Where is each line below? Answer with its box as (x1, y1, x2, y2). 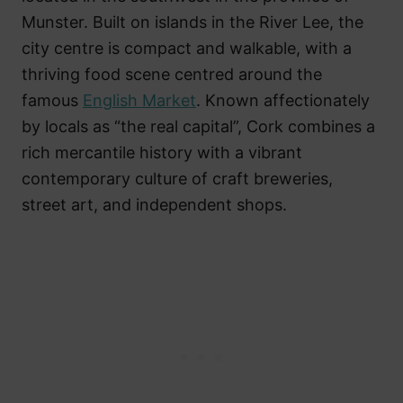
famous (22, 90, 83, 110)
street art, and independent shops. (22, 194, 287, 214)
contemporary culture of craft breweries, (22, 168, 333, 188)
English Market (83, 90, 196, 110)
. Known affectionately (196, 90, 370, 110)
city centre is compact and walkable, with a (22, 38, 352, 58)
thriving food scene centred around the (22, 64, 322, 84)
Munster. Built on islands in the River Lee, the (22, 12, 363, 31)
